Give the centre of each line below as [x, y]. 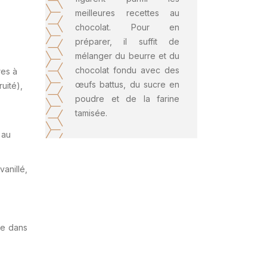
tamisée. [91, 113]
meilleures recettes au [127, 13]
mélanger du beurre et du [127, 56]
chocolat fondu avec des [127, 70]
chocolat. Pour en [127, 27]
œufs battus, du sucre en [127, 84]
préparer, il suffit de [127, 41]
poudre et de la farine [127, 99]
